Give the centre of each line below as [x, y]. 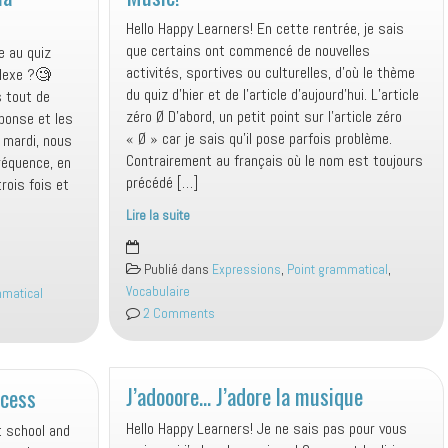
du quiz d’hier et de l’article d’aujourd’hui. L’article [272, 94]
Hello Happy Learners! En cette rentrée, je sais [265, 28]
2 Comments [177, 313]
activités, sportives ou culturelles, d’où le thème [270, 72]
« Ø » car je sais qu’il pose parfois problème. [259, 138]
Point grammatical [337, 269]
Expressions [246, 269]
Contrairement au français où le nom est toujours [274, 160]
